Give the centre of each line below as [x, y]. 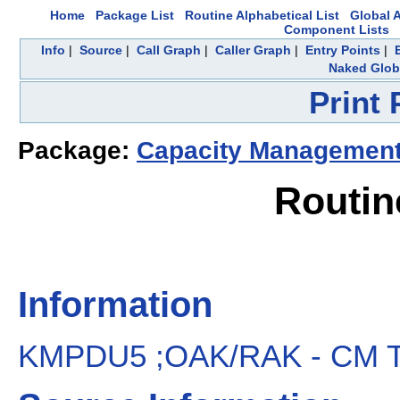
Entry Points [342, 50]
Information [115, 305]
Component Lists [337, 29]
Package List [135, 15]
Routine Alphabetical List [262, 15]
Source [100, 50]
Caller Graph [253, 50]
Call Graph [168, 50]
